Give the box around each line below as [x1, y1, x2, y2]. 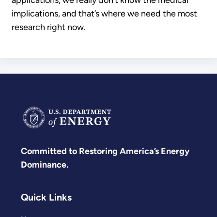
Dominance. [21, 159, 68, 170]
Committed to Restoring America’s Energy [21, 146, 189, 157]
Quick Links [21, 191, 72, 203]
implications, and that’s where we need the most [12, 8, 197, 19]
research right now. [12, 21, 86, 32]
